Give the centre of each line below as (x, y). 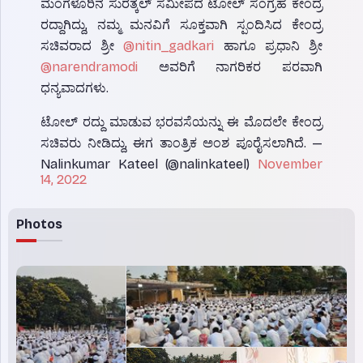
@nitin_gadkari (169, 45)
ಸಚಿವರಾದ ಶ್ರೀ (82, 45)
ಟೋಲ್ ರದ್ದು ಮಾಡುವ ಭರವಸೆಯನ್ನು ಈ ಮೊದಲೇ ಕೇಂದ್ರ (181, 122)
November (290, 164)
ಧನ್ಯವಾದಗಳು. (75, 88)
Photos (39, 224)
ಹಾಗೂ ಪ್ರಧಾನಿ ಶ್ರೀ (269, 45)
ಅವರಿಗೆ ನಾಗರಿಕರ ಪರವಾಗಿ (230, 66)
